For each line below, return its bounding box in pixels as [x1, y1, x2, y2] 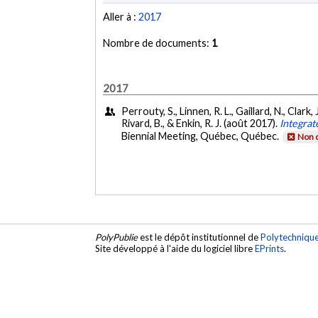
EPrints [255, 243, 285, 255]
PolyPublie [95, 231, 138, 243]
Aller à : [103, 11, 139, 23]
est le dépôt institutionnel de [138, 231, 261, 243]
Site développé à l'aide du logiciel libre [95, 243, 256, 255]
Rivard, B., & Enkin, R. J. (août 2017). [121, 117, 280, 130]
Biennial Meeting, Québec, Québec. [121, 130, 282, 143]
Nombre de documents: [103, 37, 212, 50]
